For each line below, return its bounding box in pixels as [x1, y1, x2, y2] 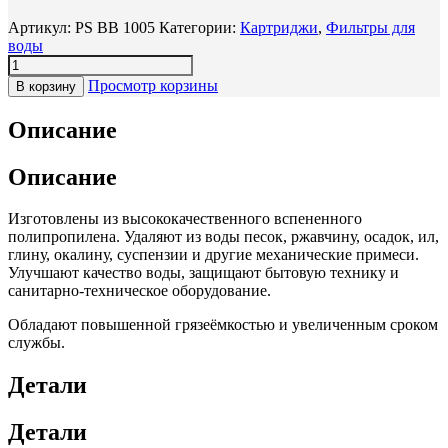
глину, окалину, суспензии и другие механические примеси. [8, 246, 419, 264]
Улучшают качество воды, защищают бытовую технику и [8, 264, 399, 282]
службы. [8, 334, 65, 352]
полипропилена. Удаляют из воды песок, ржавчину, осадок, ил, [8, 228, 439, 246]
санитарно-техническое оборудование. [8, 282, 271, 300]
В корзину [16, 78, 76, 94]
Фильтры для [326, 18, 415, 36]
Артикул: [8, 18, 75, 36]
